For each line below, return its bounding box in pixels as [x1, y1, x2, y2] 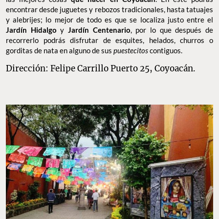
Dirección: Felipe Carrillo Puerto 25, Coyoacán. [6, 63, 195, 74]
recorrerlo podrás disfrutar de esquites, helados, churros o [6, 36, 213, 45]
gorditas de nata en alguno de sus [6, 46, 113, 55]
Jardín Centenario [64, 25, 131, 35]
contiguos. [150, 46, 182, 55]
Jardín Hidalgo [6, 25, 57, 35]
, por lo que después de [130, 25, 214, 35]
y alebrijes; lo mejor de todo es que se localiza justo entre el [6, 15, 213, 24]
